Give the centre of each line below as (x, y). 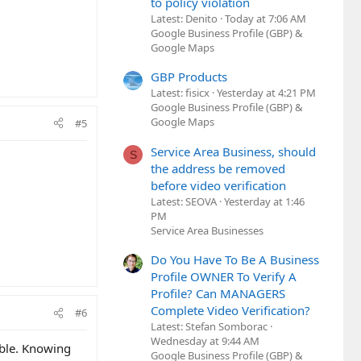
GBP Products (189, 77)
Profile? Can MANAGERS (218, 293)
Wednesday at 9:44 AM (205, 341)
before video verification (218, 185)
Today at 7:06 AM (266, 19)
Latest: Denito (184, 19)
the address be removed (218, 168)
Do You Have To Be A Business (235, 259)
